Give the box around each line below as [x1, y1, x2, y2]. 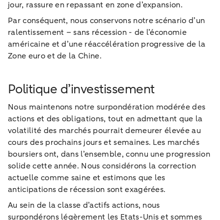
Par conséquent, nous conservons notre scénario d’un [8, 15, 205, 26]
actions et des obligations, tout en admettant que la [8, 113, 203, 124]
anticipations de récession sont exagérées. [8, 184, 166, 195]
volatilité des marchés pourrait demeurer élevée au [8, 125, 201, 136]
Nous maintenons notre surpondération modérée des [8, 101, 206, 112]
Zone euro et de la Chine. [8, 50, 102, 61]
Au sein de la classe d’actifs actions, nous [8, 199, 160, 211]
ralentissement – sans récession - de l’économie [8, 27, 187, 38]
